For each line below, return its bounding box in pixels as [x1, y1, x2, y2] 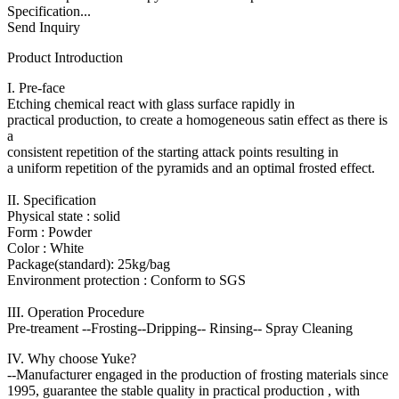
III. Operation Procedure [7, 304, 144, 320]
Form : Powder [7, 224, 92, 240]
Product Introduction [7, 49, 123, 65]
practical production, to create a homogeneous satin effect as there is [7, 111, 387, 127]
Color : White [7, 240, 84, 256]
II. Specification [7, 191, 96, 208]
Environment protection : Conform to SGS [7, 272, 246, 288]
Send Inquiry [7, 19, 80, 35]
